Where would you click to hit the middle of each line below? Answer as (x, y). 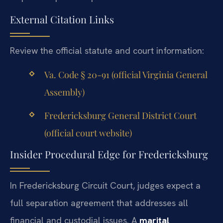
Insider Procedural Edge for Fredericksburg (109, 154)
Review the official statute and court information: (107, 50)
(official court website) (88, 133)
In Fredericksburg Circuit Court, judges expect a (105, 185)
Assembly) (64, 92)
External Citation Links (62, 19)
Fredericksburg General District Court (120, 115)
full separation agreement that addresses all (99, 203)
